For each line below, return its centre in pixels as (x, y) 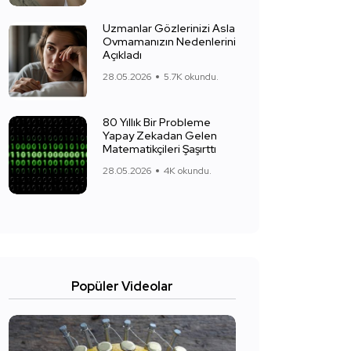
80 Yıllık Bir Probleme (157, 122)
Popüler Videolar (122, 286)
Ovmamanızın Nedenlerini (169, 42)
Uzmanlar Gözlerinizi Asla (169, 28)
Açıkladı (122, 55)
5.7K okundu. (191, 77)
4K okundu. (188, 171)
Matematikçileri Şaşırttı (159, 149)
